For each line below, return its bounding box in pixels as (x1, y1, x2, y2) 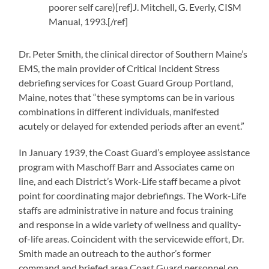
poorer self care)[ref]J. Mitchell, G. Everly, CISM (49, 1, 242, 13)
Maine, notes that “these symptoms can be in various (19, 91, 235, 103)
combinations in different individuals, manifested (19, 106, 220, 117)
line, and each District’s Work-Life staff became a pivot (19, 175, 241, 187)
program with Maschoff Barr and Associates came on (19, 161, 235, 172)
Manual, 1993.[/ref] (49, 16, 128, 27)
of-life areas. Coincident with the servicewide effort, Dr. (19, 233, 244, 244)
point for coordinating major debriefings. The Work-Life (19, 190, 247, 201)
